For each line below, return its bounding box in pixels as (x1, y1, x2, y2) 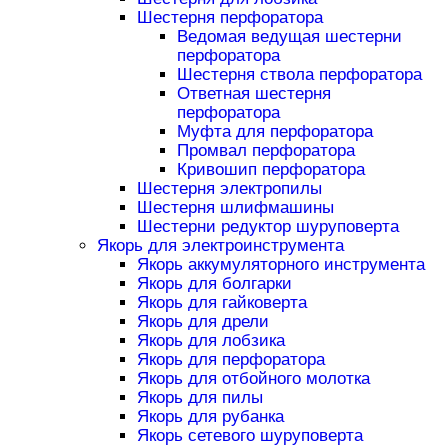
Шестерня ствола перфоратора (176, 65, 422, 85)
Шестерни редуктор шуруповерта (136, 217, 399, 237)
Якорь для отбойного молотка (136, 369, 370, 389)
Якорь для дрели (136, 312, 269, 332)
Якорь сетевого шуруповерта (136, 426, 363, 446)
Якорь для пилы (136, 388, 263, 408)
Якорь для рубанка (136, 407, 284, 427)
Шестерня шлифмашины (136, 198, 334, 218)
